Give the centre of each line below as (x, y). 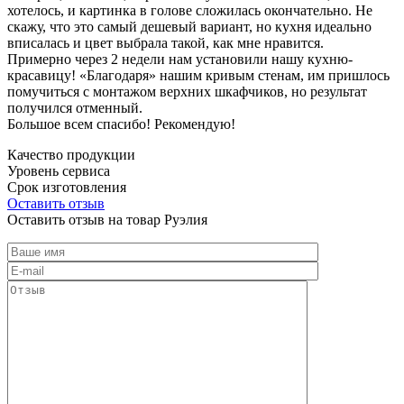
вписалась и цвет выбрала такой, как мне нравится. (165, 42)
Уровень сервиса (59, 170)
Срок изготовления (67, 187)
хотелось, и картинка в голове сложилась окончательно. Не (190, 10)
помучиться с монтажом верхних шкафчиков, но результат (187, 91)
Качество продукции (71, 154)
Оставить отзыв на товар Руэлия (107, 219)
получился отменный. (75, 107)
